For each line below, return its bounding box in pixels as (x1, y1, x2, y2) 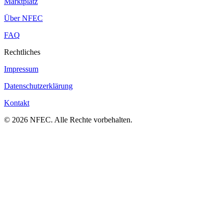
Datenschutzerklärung (4, 82, 73, 91)
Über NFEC (4, 14, 43, 23)
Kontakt (4, 99, 29, 108)
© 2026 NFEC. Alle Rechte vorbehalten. (4, 115, 132, 124)
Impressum (4, 65, 38, 74)
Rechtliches (4, 48, 40, 57)
